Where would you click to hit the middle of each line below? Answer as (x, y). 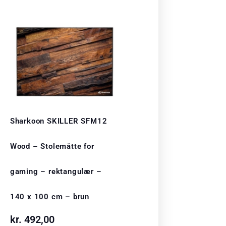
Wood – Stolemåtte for (52, 146)
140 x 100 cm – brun (49, 196)
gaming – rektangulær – (56, 171)
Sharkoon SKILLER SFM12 (59, 121)
